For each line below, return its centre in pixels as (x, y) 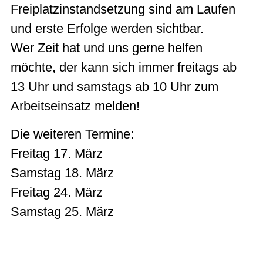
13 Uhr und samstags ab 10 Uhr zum (114, 87)
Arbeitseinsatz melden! (75, 106)
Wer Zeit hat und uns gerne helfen (107, 48)
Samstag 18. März (62, 173)
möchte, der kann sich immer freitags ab (124, 68)
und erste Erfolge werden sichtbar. (107, 29)
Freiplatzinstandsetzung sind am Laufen (123, 9)
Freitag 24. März (57, 192)
